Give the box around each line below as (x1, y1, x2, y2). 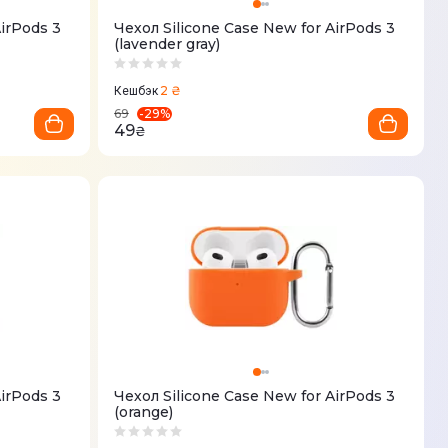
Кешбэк (114, 84, 158, 98)
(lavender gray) (114, 35, 220, 53)
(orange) (114, 403, 173, 421)
